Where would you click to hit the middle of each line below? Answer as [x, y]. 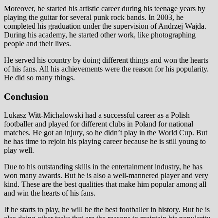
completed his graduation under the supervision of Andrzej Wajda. [105, 26]
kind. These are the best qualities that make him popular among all [105, 184]
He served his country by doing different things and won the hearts [106, 60]
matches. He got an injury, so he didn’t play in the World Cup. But [106, 133]
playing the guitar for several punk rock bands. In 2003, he [94, 17]
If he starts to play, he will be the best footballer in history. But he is [107, 210]
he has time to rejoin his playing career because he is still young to [105, 142]
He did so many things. [39, 77]
